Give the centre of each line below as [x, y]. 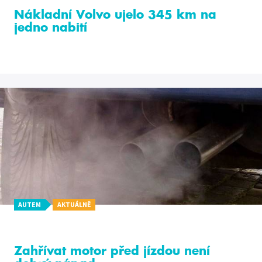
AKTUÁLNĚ [74, 205]
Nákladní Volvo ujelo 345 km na [115, 15]
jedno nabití [51, 28]
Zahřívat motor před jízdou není [112, 251]
